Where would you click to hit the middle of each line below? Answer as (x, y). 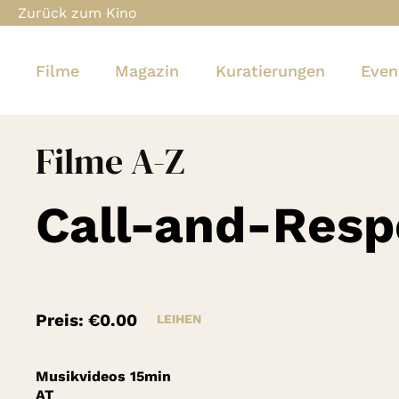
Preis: (62, 320)
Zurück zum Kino (77, 13)
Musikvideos (81, 377)
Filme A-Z (110, 161)
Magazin (147, 70)
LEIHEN (179, 319)
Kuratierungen (270, 70)
